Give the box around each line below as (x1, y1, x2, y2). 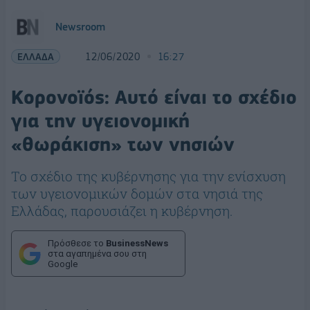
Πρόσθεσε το (48, 238, 106, 248)
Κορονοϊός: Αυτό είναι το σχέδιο (11, 86, 297, 109)
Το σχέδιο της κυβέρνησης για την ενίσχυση (11, 167, 286, 185)
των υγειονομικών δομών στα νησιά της (11, 185, 263, 202)
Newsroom (55, 21, 105, 33)
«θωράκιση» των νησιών (11, 133, 235, 156)
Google (48, 259, 77, 269)
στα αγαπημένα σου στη (48, 248, 147, 259)
